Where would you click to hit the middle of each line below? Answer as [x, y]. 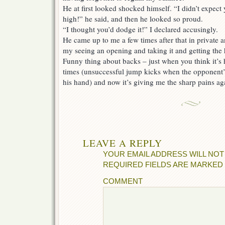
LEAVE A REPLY [123, 143]
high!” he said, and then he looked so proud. [133, 19]
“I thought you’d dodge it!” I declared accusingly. [140, 29]
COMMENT [123, 181]
